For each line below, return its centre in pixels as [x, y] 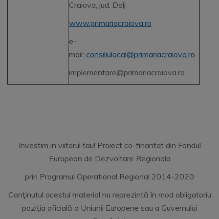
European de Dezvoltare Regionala [109, 158]
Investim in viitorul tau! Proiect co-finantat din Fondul [109, 145]
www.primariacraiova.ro [110, 23]
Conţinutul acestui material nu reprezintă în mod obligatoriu [109, 195]
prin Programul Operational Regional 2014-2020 [109, 176]
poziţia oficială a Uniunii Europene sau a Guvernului [109, 208]
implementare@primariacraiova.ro [127, 72]
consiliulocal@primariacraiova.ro [141, 54]
